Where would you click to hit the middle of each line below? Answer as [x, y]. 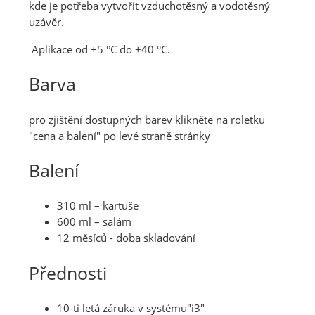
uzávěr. [46, 22]
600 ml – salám [94, 222]
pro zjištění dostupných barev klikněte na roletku [147, 120]
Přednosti [67, 273]
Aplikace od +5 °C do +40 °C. [99, 49]
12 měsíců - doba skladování [126, 238]
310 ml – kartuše [97, 206]
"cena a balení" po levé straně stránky [119, 136]
